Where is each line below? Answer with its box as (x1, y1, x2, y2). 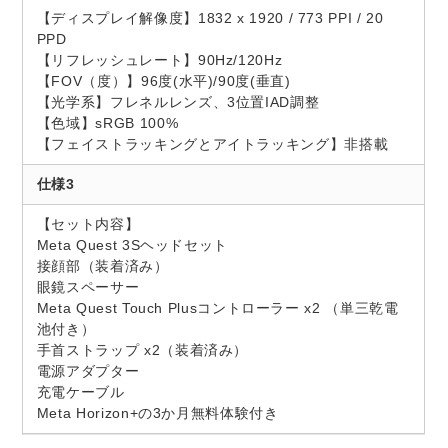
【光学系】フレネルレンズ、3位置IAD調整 (36, 93, 320, 110)
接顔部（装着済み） (36, 257, 169, 274)
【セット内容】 (36, 215, 140, 232)
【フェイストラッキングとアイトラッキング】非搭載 (36, 135, 389, 152)
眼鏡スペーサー (36, 278, 140, 295)
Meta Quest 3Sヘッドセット (36, 236, 228, 253)
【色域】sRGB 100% (36, 114, 179, 131)
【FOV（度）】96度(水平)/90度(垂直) (36, 72, 291, 89)
